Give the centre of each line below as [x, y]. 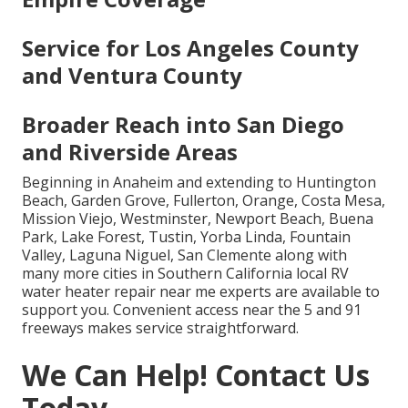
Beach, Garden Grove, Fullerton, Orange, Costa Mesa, [204, 200]
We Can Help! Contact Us [196, 374]
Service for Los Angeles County [190, 47]
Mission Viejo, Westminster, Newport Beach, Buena [198, 218]
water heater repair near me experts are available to [201, 291]
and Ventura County [132, 75]
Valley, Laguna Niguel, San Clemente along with [184, 255]
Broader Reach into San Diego [183, 124]
